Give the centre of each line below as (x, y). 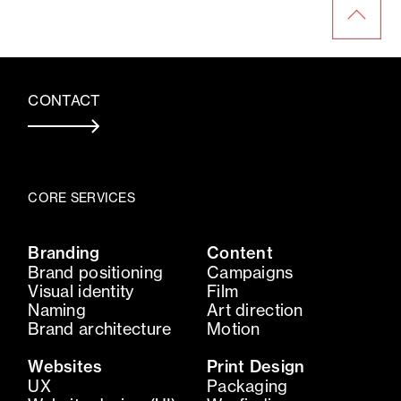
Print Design (256, 366)
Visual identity (81, 291)
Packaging (247, 386)
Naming (57, 310)
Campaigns (250, 272)
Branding (64, 252)
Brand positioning (96, 272)
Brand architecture (100, 328)
